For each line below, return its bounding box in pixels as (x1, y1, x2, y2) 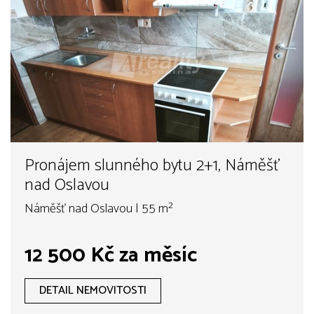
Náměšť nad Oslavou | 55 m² (25, 198, 173, 220)
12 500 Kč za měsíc (25, 238, 197, 273)
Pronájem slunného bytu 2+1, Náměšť (25, 152, 280, 180)
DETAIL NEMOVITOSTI (39, 281, 146, 301)
